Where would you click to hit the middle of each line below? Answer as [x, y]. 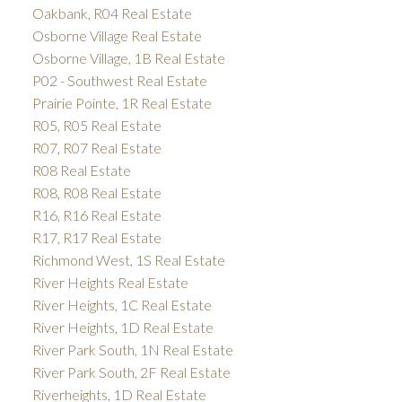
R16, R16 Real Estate [96, 214]
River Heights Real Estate [110, 282]
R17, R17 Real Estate [96, 237]
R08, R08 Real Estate [96, 192]
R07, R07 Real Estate [96, 147]
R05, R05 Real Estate [96, 125]
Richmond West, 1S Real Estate [128, 259]
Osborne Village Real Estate [117, 35]
